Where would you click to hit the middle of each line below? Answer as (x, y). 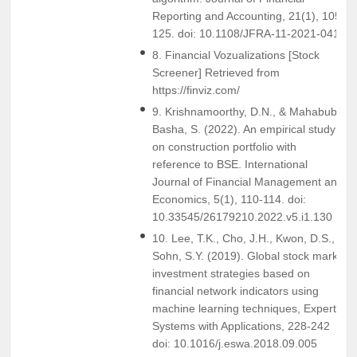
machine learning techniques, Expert (244, 308)
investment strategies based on (231, 273)
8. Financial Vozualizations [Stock (236, 55)
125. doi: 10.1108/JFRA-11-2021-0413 (249, 33)
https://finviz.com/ (196, 90)
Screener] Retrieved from (216, 72)
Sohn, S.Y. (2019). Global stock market (250, 255)
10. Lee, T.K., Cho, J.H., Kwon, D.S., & (249, 238)
